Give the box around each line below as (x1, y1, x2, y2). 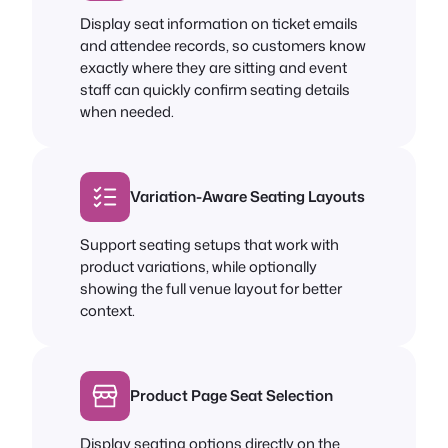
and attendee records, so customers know (80, 34, 366, 56)
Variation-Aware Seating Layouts (130, 185, 365, 207)
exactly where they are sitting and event (80, 56, 347, 78)
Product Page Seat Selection (130, 384, 333, 406)
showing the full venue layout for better (80, 277, 342, 299)
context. (80, 299, 135, 321)
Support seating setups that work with (80, 233, 339, 255)
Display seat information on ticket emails (80, 12, 358, 34)
